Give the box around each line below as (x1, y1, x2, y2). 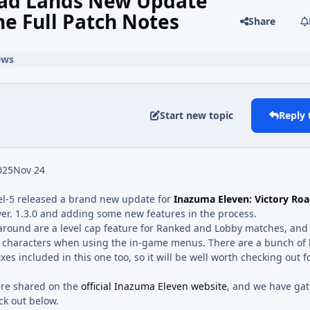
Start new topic (160, 109, 234, 122)
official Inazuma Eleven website (81, 279, 227, 293)
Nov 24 (13, 163, 45, 176)
